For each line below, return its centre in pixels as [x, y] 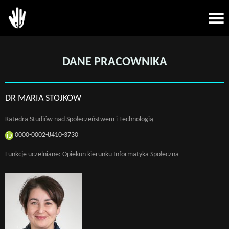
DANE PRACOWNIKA [114, 62]
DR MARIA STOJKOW [43, 98]
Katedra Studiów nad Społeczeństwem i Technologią [79, 119]
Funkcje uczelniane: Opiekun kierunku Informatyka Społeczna [92, 154]
